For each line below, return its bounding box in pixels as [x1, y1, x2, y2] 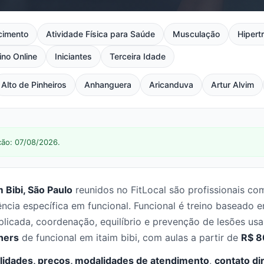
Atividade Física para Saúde [45, 29, 155, 39]
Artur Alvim [211, 80, 255, 90]
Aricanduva [149, 80, 194, 90]
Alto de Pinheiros [1, 80, 67, 90]
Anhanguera [84, 80, 132, 90]
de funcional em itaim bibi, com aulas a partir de [19, 232, 241, 243]
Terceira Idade [110, 51, 166, 61]
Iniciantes [55, 51, 92, 61]
